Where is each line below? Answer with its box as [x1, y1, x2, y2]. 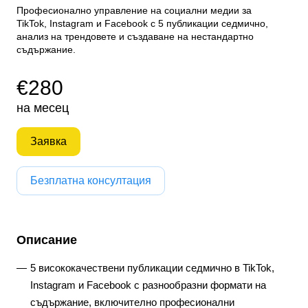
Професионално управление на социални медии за [16, 5, 252, 16]
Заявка [30, 135, 67, 147]
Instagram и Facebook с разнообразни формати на [30, 279, 266, 291]
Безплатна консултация [30, 175, 151, 186]
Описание [16, 233, 77, 247]
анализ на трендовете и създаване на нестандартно [16, 31, 254, 42]
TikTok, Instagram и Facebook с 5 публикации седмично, [16, 18, 268, 29]
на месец [16, 101, 69, 115]
